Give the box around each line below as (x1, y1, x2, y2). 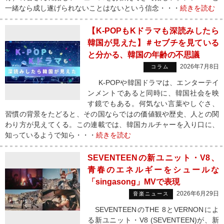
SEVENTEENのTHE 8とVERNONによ (87, 205, 219, 213)
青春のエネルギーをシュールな (87, 165, 219, 174)
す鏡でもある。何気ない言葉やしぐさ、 (87, 99, 219, 107)
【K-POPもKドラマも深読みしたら (87, 26, 219, 35)
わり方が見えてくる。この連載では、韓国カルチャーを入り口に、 (5, 120, 219, 128)
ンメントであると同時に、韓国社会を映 (87, 89, 219, 97)
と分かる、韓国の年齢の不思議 (87, 50, 199, 59)
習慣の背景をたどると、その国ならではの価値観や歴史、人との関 (5, 110, 219, 118)
